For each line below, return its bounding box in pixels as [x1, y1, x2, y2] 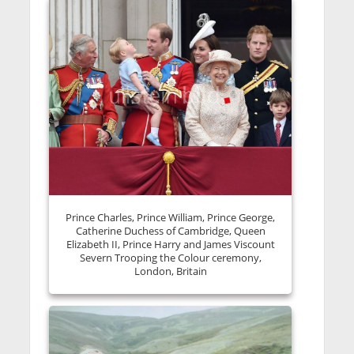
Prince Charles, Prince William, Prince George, [66, 209, 276, 224]
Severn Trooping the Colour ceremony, [79, 250, 262, 265]
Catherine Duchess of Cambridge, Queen [75, 223, 265, 238]
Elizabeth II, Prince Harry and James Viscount [66, 236, 275, 251]
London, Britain [134, 263, 207, 278]
